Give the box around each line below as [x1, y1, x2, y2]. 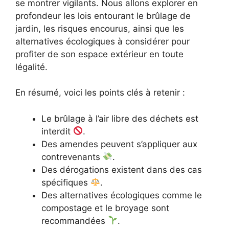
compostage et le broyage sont [41, 202, 169, 213]
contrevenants [41, 151, 103, 162]
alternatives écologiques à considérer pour [15, 36, 190, 47]
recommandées [41, 215, 108, 226]
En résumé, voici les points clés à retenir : [15, 87, 185, 98]
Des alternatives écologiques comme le [41, 190, 202, 200]
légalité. [15, 61, 48, 72]
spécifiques [41, 177, 90, 188]
